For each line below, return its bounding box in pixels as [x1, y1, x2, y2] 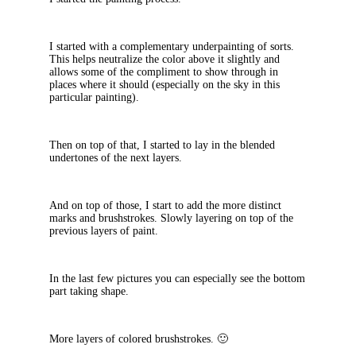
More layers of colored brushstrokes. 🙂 [49, 333, 228, 346]
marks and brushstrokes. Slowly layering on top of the [49, 212, 293, 225]
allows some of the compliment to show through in [49, 66, 278, 79]
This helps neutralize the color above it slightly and [49, 53, 280, 66]
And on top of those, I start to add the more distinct [49, 199, 281, 212]
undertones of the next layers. [49, 152, 182, 164]
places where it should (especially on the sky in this [49, 79, 280, 91]
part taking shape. [49, 285, 129, 298]
